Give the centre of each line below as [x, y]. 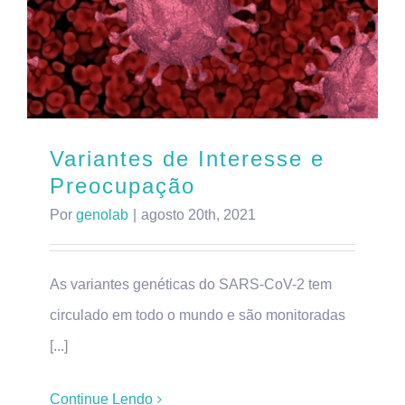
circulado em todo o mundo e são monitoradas [198, 316]
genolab [102, 215]
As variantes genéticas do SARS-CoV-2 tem [191, 285]
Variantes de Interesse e [187, 159]
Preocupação [122, 186]
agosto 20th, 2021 [198, 215]
